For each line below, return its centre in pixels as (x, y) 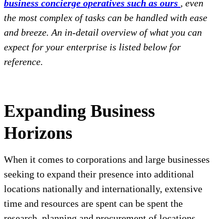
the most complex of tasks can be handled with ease (106, 18)
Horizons (38, 133)
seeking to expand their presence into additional (99, 174)
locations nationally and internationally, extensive (103, 189)
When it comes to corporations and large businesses (107, 160)
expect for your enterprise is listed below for (92, 47)
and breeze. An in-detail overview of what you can (103, 33)
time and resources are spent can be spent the (93, 204)
